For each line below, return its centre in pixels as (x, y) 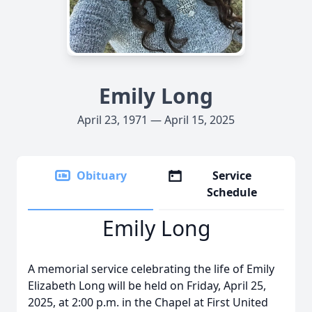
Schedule (232, 192)
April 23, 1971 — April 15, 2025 (156, 120)
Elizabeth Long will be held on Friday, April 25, (147, 286)
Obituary (102, 175)
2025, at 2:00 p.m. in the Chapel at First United (148, 302)
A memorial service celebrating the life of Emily (151, 269)
